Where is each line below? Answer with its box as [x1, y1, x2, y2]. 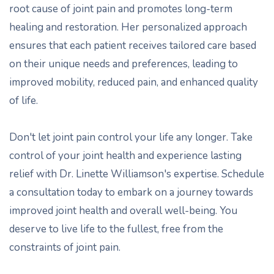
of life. [9, 94, 38, 108]
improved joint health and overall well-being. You [9, 204, 237, 218]
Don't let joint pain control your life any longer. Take [9, 130, 253, 144]
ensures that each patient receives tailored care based [9, 39, 256, 53]
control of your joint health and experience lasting [9, 149, 242, 163]
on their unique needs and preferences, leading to [9, 57, 238, 71]
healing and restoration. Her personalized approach [9, 20, 247, 34]
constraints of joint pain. [9, 240, 120, 254]
